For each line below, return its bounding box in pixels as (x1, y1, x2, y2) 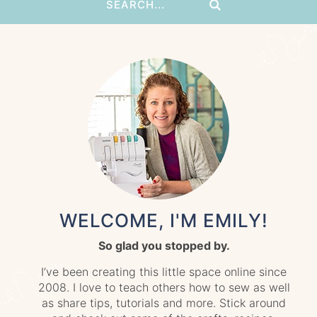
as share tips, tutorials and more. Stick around (42, 295, 287, 310)
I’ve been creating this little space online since (41, 264, 287, 279)
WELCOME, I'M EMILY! (59, 209, 269, 231)
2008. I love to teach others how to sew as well (38, 279, 290, 294)
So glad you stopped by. (98, 238, 230, 253)
